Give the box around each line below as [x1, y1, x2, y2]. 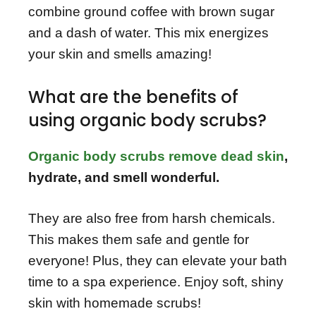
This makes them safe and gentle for [28, 232, 249, 248]
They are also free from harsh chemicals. [28, 211, 275, 226]
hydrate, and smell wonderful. [28, 169, 219, 185]
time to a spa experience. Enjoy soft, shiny [28, 274, 284, 290]
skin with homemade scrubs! [28, 296, 201, 311]
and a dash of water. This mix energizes [28, 25, 269, 41]
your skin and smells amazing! [28, 47, 212, 62]
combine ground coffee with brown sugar [28, 4, 274, 20]
